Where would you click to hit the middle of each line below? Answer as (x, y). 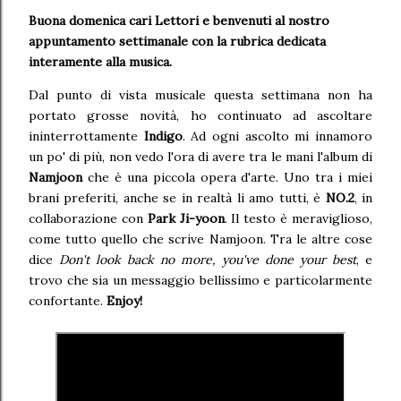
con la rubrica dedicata (259, 41)
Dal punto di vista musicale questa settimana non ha (200, 95)
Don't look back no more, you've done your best (208, 260)
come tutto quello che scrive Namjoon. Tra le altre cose (200, 239)
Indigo (163, 136)
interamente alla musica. (102, 62)
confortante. (66, 301)
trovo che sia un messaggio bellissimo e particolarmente (200, 280)
